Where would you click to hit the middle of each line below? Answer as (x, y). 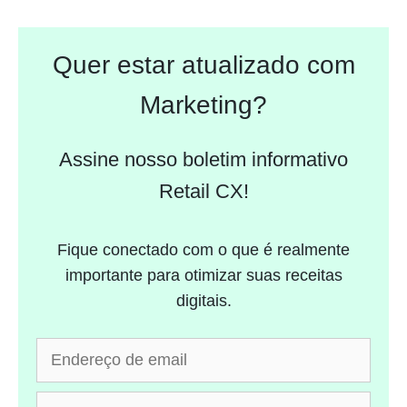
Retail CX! (203, 192)
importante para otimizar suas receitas (203, 276)
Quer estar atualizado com (203, 65)
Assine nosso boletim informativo (203, 160)
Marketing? (203, 105)
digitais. (203, 301)
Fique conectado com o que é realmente (203, 250)
